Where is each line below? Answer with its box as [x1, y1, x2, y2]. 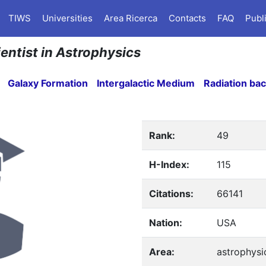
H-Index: [148, 159, 189, 170]
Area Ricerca [104, 12, 157, 24]
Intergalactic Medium [97, 77, 195, 89]
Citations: [148, 188, 194, 199]
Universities [42, 12, 93, 24]
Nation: [148, 217, 182, 229]
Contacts [169, 12, 206, 24]
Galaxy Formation [8, 77, 88, 89]
